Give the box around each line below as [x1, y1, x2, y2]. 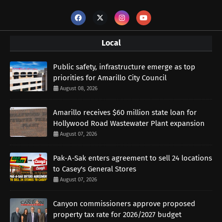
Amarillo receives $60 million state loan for [53, 108, 197, 117]
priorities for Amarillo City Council [53, 73, 166, 82]
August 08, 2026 [60, 85, 98, 92]
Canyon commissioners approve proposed [53, 199, 195, 208]
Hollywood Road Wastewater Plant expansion [53, 118, 205, 128]
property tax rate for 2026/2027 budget [53, 210, 181, 219]
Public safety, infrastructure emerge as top [53, 62, 195, 71]
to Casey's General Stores [53, 164, 136, 173]
